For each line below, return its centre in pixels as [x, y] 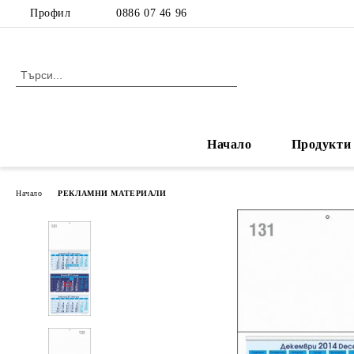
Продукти [321, 144]
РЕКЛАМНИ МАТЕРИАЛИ [112, 193]
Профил [51, 13]
